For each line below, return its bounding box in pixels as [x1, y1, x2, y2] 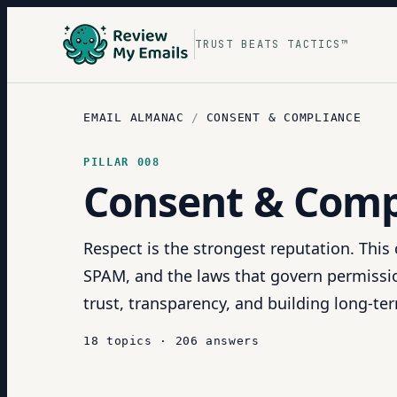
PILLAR [83, 156, 137, 168]
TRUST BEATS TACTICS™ [195, 36, 349, 51]
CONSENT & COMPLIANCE [206, 111, 362, 124]
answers [206, 334, 260, 347]
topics [105, 334, 152, 347]
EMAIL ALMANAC [83, 111, 184, 124]
